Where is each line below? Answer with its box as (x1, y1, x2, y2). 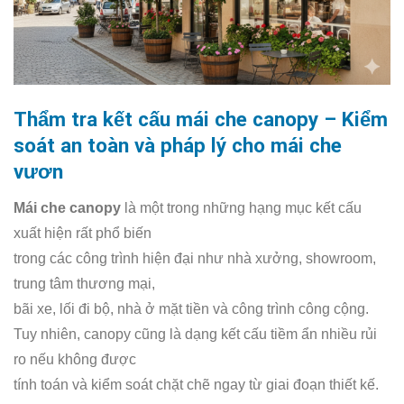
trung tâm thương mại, (14, 275, 155, 291)
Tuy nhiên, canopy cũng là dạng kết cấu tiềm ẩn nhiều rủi (14, 326, 377, 342)
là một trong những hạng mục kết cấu (121, 199, 362, 216)
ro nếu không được (14, 351, 136, 367)
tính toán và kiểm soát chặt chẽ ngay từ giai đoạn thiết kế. (14, 376, 379, 392)
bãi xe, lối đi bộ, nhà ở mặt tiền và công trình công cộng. (14, 300, 369, 317)
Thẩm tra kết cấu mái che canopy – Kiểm (14, 107, 388, 132)
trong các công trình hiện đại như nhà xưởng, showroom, (14, 250, 376, 266)
